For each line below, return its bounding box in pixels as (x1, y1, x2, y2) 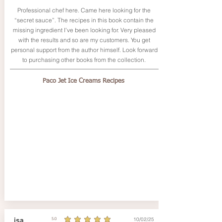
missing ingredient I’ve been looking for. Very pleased (12, 26, 156, 34)
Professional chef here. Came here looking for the (17, 6, 151, 14)
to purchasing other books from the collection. (22, 55, 146, 63)
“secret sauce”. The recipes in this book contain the (14, 16, 154, 24)
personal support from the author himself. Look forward (10, 46, 158, 54)
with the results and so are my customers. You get (18, 36, 150, 44)
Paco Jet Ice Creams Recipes (43, 77, 124, 84)
